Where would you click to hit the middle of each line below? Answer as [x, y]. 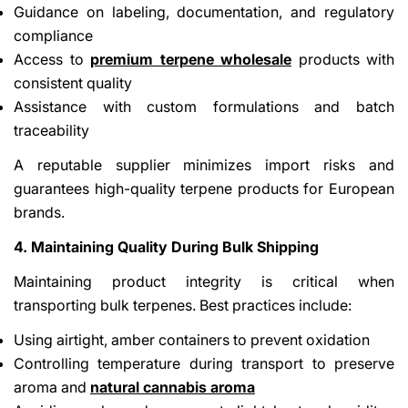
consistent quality [73, 82]
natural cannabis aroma [173, 387]
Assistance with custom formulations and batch [204, 106]
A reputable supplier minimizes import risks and [204, 164]
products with [343, 59]
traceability [51, 130]
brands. [39, 212]
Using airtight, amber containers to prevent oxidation [192, 339]
